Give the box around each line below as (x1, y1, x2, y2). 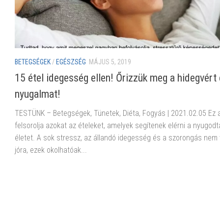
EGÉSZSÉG (56, 57, 86, 66)
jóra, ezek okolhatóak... (15, 145, 87, 155)
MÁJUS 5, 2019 (89, 57, 131, 66)
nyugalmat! (15, 87, 60, 100)
